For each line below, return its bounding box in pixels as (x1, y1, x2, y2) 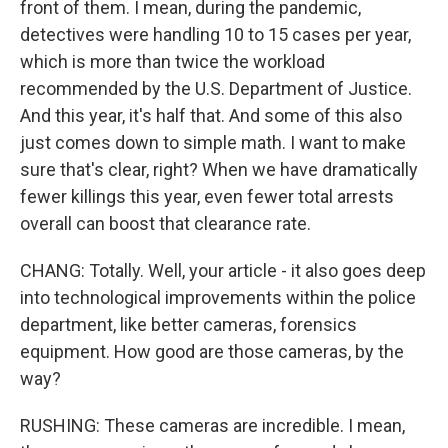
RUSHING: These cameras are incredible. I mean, (20, 415, 405, 436)
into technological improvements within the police (20, 287, 416, 308)
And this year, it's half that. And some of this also (20, 105, 402, 126)
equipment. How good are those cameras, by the (20, 341, 404, 362)
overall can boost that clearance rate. (20, 213, 311, 234)
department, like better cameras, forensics (20, 314, 357, 335)
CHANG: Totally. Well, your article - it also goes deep (20, 260, 426, 281)
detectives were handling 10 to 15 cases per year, (20, 24, 411, 45)
